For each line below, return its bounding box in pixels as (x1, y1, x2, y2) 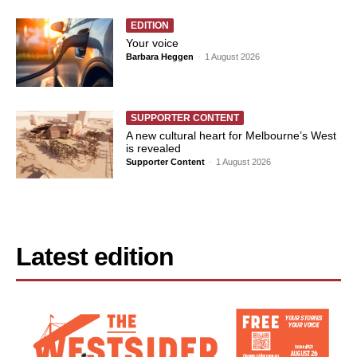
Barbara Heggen (126, 52, 194, 62)
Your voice (126, 37, 179, 50)
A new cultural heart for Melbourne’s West (126, 128, 337, 142)
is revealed (126, 141, 182, 155)
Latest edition (16, 242, 174, 272)
